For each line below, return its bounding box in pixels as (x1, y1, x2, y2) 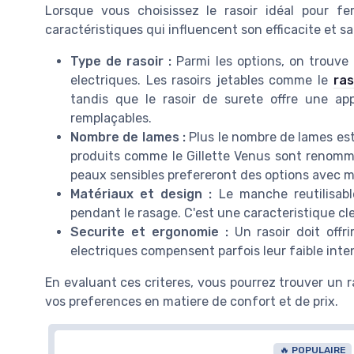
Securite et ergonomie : (70, 224, 228, 240)
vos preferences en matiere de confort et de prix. (45, 294, 338, 310)
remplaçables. (70, 111, 152, 126)
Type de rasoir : (70, 54, 172, 70)
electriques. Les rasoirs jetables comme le (70, 73, 333, 88)
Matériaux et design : (70, 186, 213, 202)
